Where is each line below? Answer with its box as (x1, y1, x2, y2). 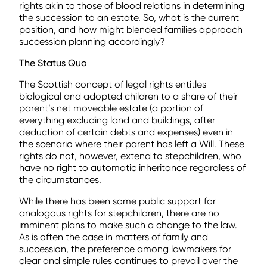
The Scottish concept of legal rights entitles (19, 78, 206, 90)
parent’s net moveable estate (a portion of (19, 102, 203, 114)
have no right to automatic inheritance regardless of (19, 162, 246, 173)
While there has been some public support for (19, 195, 216, 207)
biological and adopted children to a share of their (19, 90, 238, 102)
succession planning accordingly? (19, 35, 165, 47)
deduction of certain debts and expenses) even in (19, 126, 233, 138)
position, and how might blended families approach (19, 23, 243, 35)
